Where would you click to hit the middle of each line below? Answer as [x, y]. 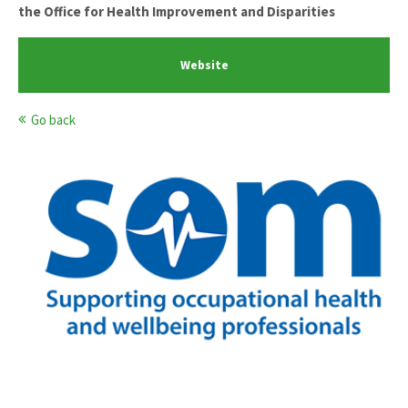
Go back [53, 120]
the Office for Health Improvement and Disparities [177, 11]
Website [204, 65]
